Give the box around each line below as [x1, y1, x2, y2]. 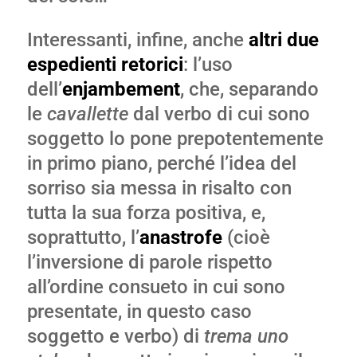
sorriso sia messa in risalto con [26, 177, 292, 199]
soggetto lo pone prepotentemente [26, 127, 324, 150]
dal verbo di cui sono [127, 103, 310, 125]
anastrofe [139, 226, 222, 249]
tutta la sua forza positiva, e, [26, 202, 265, 224]
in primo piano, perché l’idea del [26, 152, 296, 175]
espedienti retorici [26, 53, 183, 76]
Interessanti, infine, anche [26, 29, 249, 51]
